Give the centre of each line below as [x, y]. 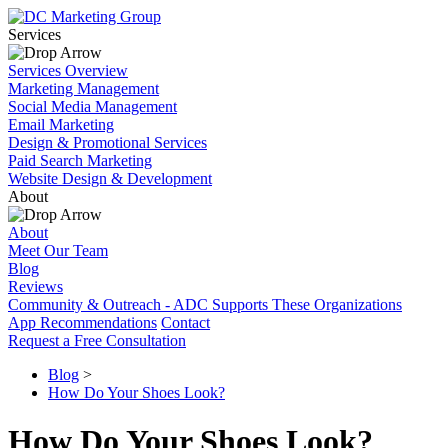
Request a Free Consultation [97, 340]
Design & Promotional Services [107, 142]
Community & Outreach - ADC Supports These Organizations [205, 304]
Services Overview [68, 70]
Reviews [35, 286]
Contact [185, 322]
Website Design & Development [110, 178]
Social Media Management [92, 106]
